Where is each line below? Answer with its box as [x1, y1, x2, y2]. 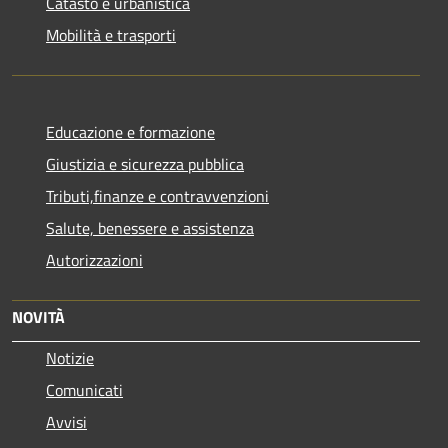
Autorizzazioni [46, 247, 143, 272]
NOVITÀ [12, 304, 65, 329]
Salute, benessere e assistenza [46, 215, 254, 240]
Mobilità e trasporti [46, 22, 176, 47]
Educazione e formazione [46, 119, 215, 144]
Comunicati [46, 377, 123, 402]
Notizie [46, 345, 94, 370]
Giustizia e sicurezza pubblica [46, 151, 244, 176]
